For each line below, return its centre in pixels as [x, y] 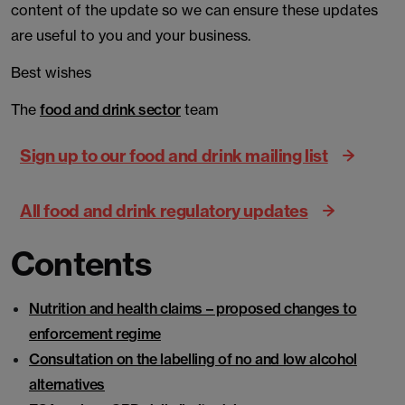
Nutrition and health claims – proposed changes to [193, 308]
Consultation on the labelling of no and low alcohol [193, 359]
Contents [81, 264]
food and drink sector [110, 109]
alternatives [67, 384]
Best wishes [51, 72]
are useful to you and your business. [132, 35]
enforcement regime [95, 334]
